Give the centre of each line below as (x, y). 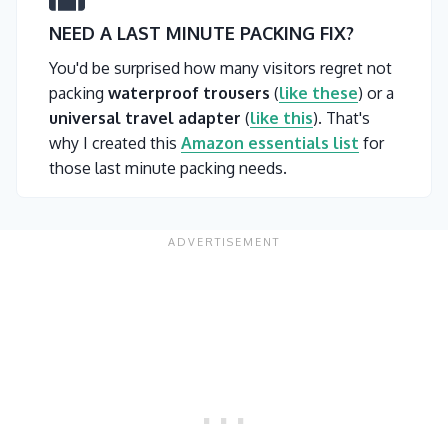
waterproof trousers (189, 93)
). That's (341, 118)
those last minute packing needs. (168, 168)
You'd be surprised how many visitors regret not (220, 68)
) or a (376, 93)
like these (318, 93)
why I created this (115, 143)
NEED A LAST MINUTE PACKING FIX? (201, 33)
